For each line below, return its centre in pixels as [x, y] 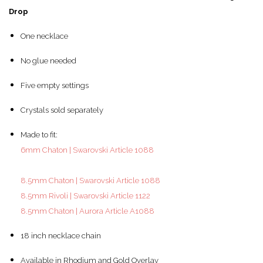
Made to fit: [39, 135]
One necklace [44, 36]
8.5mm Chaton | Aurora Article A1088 [87, 211]
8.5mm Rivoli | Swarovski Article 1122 [85, 196]
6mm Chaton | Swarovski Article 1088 [87, 150]
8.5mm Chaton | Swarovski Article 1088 [90, 181]
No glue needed [48, 61]
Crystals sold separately [62, 110]
